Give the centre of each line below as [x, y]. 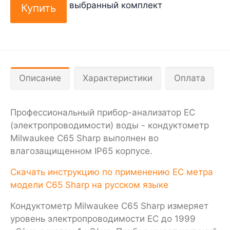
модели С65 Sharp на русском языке [89, 185]
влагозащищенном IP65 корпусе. [81, 151]
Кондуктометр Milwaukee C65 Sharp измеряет [109, 206]
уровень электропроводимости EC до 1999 [103, 218]
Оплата [190, 78]
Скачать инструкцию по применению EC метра [112, 172]
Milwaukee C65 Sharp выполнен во [84, 138]
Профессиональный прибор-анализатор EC [103, 112]
